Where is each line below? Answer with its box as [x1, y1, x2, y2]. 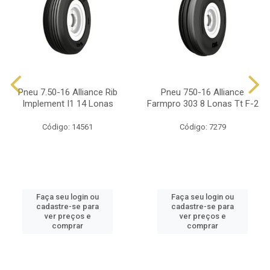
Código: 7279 [179, 122, 226, 131]
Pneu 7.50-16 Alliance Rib [17, 87, 118, 98]
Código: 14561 [42, 122, 93, 131]
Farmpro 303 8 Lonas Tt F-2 [146, 98, 259, 109]
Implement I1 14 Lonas [22, 98, 113, 109]
